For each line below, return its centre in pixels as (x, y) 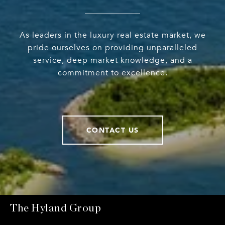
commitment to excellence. (113, 73)
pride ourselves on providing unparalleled (113, 48)
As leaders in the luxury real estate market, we (113, 35)
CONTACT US (113, 130)
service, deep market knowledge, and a (113, 61)
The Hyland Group (55, 208)
